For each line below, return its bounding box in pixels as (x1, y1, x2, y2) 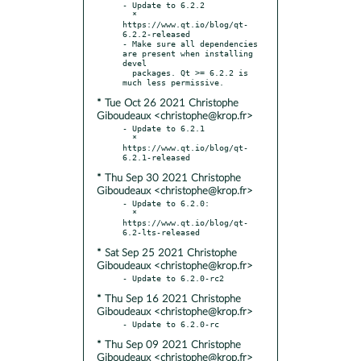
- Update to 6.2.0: (122, 197, 210, 208)
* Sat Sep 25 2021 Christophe (97, 247, 237, 259)
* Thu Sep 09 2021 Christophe (97, 339, 241, 351)
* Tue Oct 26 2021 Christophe (97, 98, 239, 109)
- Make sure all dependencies (122, 38, 258, 48)
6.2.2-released (122, 28, 190, 39)
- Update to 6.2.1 (122, 122, 205, 133)
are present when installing (122, 48, 253, 58)
